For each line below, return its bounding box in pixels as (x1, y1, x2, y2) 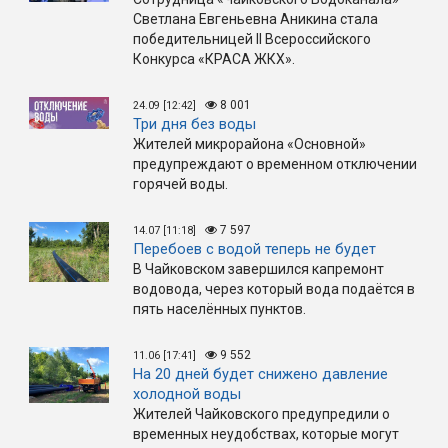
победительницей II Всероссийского (133, 31, 371, 47)
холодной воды (133, 385, 241, 403)
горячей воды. (133, 176, 228, 192)
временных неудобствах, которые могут (133, 426, 399, 442)
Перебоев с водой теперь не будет (133, 240, 376, 258)
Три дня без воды (133, 115, 256, 133)
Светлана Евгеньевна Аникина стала (133, 11, 378, 27)
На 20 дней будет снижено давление (133, 365, 388, 383)
